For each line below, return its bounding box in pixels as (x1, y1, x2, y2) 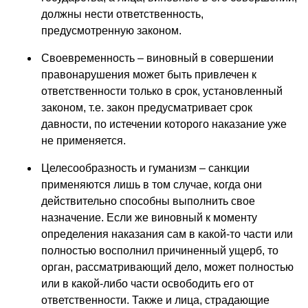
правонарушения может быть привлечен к (41, 68, 256, 80)
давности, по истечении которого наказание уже (41, 118, 287, 130)
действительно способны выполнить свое (41, 195, 255, 207)
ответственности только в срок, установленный (41, 85, 283, 97)
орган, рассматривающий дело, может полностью (41, 261, 294, 273)
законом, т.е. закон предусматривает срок (41, 101, 252, 113)
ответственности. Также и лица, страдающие (41, 294, 269, 306)
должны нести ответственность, (41, 8, 203, 20)
